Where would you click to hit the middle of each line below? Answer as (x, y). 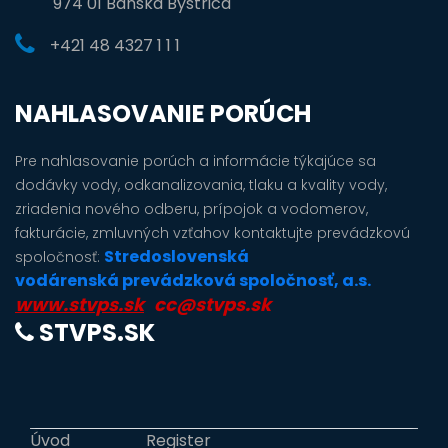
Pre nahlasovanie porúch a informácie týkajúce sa (195, 161)
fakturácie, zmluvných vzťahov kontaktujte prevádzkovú (212, 233)
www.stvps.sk (79, 304)
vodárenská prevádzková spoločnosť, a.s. (193, 280)
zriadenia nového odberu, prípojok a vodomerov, (191, 209)
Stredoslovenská (176, 256)
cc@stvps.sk (212, 304)
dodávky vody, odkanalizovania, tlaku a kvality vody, (201, 185)
